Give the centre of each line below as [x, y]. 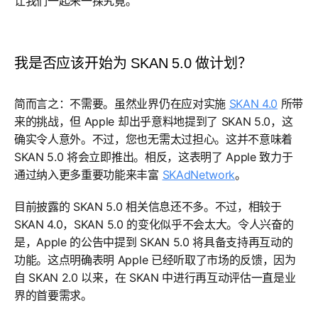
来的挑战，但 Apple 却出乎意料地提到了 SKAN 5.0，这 [154, 121]
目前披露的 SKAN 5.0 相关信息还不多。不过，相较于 [148, 207]
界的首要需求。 [55, 295]
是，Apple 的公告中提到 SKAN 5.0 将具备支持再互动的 [154, 242]
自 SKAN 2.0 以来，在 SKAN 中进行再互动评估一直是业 [155, 278]
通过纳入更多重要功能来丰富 [88, 175]
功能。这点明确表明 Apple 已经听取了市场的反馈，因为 [155, 260]
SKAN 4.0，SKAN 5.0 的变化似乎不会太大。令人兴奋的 [154, 224]
